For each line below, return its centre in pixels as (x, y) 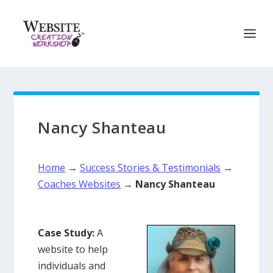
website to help (73, 249)
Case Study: (66, 232)
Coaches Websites (80, 184)
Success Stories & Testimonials (151, 168)
